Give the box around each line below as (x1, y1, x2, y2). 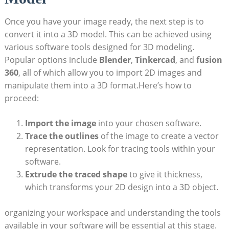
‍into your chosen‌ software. (96, 117, 201, 129)
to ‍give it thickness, (127, 168, 202, 180)
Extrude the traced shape (25, 168, 127, 180)
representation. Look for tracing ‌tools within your (25, 143, 215, 154)
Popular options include (4, 54, 99, 65)
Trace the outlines (25, 130, 99, 142)
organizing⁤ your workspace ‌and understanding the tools (4, 207, 221, 218)
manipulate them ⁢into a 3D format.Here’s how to (4, 79, 192, 91)
